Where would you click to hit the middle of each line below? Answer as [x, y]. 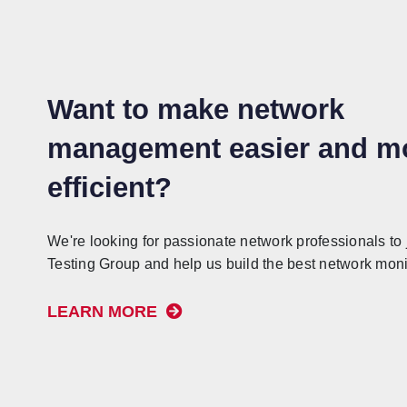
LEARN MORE [104, 311]
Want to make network [196, 109]
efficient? [109, 187]
